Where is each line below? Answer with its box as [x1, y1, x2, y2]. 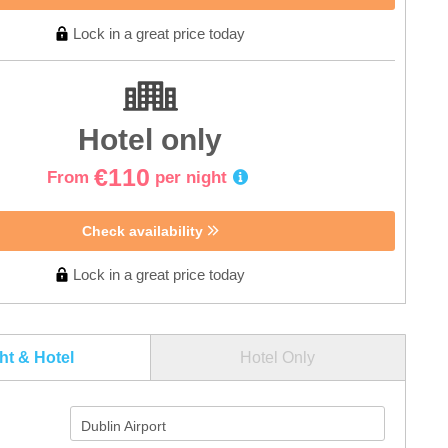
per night [154, 167, 227, 187]
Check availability [81, 223, 207, 239]
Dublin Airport [81, 417, 167, 434]
